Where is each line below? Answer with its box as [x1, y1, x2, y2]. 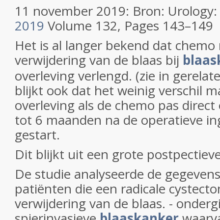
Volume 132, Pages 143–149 [44, 17, 213, 34]
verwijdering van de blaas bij [15, 51, 183, 69]
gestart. [15, 126, 63, 143]
